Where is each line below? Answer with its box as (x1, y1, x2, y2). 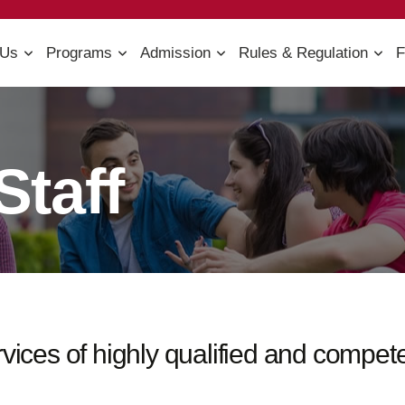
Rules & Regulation (238, 44, 368, 61)
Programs (45, 44, 112, 61)
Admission (139, 44, 211, 61)
